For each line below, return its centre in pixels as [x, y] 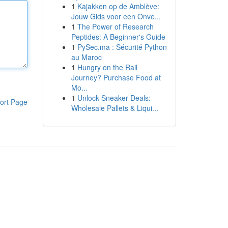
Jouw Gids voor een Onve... [116, 16]
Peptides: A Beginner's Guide [118, 37]
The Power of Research [115, 26]
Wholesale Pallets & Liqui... [115, 108]
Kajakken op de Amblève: [118, 6]
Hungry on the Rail [107, 67]
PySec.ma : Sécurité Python [122, 47]
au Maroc [86, 57]
